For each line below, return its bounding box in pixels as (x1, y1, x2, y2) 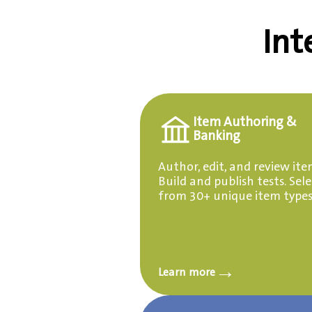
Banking (192, 127, 240, 145)
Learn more (157, 265, 215, 280)
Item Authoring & (192, 113, 297, 131)
